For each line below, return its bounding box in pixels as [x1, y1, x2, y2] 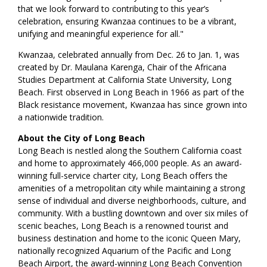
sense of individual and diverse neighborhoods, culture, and [18, 195, 247, 207]
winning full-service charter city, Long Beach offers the [18, 170, 228, 182]
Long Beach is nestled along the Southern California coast [18, 145, 243, 157]
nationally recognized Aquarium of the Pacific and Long [18, 245, 231, 257]
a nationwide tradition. [18, 111, 107, 123]
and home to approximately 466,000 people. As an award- [18, 157, 243, 169]
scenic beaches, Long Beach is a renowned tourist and [18, 220, 229, 232]
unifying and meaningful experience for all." [18, 28, 187, 40]
